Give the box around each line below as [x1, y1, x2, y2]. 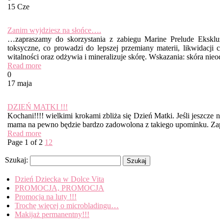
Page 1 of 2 [7, 138, 43, 146]
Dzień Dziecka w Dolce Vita [15, 175, 104, 183]
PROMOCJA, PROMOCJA [15, 184, 104, 192]
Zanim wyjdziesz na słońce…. [7, 26, 101, 34]
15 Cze [7, 2, 29, 11]
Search [5, 147, 28, 155]
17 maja [7, 79, 32, 87]
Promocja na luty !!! [15, 192, 77, 201]
